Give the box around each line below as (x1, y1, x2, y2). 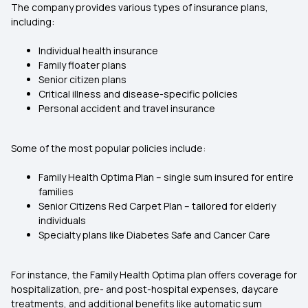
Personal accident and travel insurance (38, 102, 215, 115)
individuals (38, 214, 86, 227)
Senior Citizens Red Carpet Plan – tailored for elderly (38, 199, 276, 212)
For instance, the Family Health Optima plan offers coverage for (11, 268, 297, 281)
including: (11, 15, 54, 28)
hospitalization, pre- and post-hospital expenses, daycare (11, 283, 278, 296)
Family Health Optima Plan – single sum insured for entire (38, 170, 294, 184)
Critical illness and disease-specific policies (38, 87, 238, 100)
